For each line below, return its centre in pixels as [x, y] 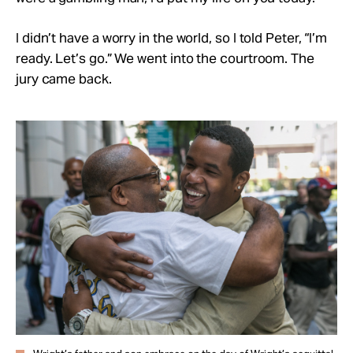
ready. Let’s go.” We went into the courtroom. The [165, 58]
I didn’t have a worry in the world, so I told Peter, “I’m [172, 37]
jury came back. [64, 78]
